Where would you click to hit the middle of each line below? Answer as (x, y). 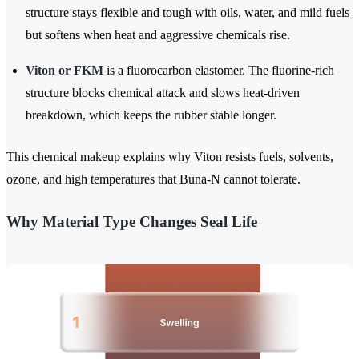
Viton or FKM (65, 71)
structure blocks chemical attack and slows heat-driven (163, 93)
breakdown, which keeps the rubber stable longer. (151, 115)
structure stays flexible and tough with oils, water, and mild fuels (188, 13)
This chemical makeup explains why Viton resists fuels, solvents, (170, 157)
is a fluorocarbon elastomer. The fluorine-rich (219, 71)
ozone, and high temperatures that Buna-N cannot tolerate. (153, 179)
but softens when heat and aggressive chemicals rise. (158, 35)
